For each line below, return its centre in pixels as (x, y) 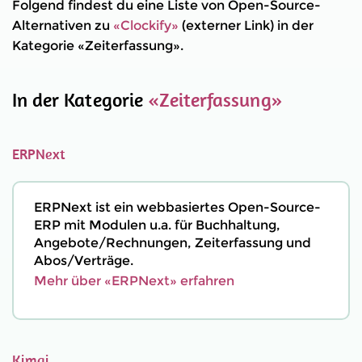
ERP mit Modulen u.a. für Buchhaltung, (157, 225)
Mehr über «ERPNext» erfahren (134, 281)
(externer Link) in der (246, 25)
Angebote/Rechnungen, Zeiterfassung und (173, 243)
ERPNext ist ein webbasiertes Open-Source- (177, 207)
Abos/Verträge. (84, 261)
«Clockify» (146, 25)
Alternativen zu (63, 25)
